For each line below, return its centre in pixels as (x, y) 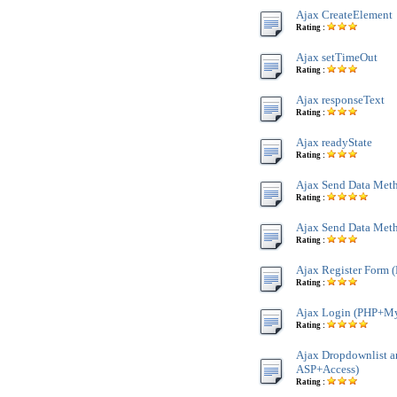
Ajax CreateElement (344, 15)
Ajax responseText (340, 100)
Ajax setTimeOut (337, 57)
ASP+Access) (327, 369)
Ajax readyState (334, 142)
